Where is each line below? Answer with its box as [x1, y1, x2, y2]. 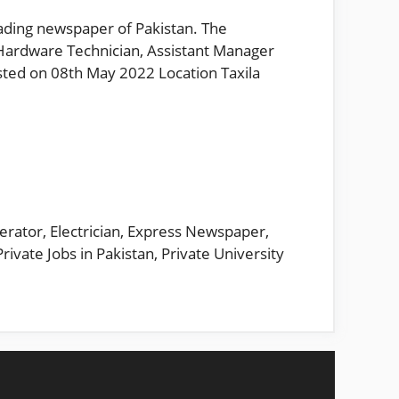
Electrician [50, 220, 120, 241]
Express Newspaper [127, 220, 265, 241]
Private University [161, 242, 284, 264]
